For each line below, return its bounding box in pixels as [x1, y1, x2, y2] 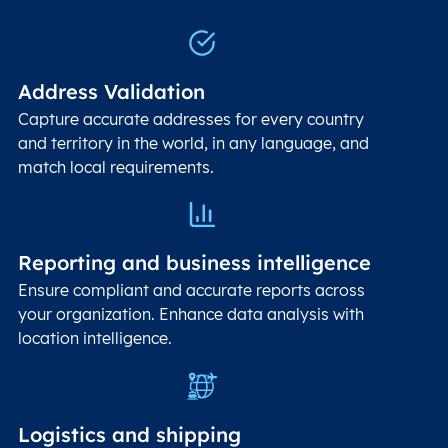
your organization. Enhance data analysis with [18, 304, 364, 325]
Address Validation [18, 78, 205, 104]
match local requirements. [18, 156, 214, 177]
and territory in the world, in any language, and [18, 132, 369, 153]
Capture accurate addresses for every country [18, 108, 364, 129]
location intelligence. [18, 328, 172, 349]
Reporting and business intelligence [18, 250, 371, 276]
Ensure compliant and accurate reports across [18, 280, 365, 301]
